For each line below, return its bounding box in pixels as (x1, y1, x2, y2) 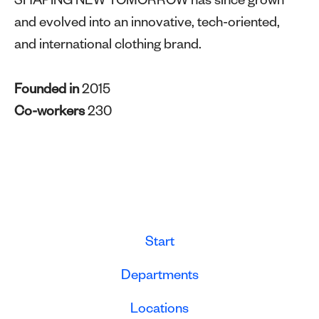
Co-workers (14, 106, 88, 121)
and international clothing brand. (14, 39, 202, 54)
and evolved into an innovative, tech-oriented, (14, 17, 280, 32)
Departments (120, 270, 199, 285)
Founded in (14, 84, 82, 99)
